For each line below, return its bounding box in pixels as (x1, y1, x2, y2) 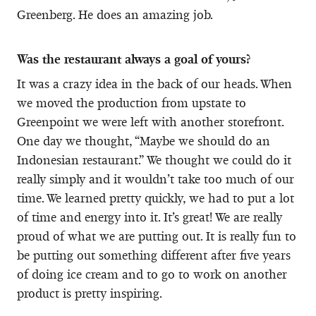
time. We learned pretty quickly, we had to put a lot (17, 190, 294, 206)
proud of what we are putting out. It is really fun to (17, 228, 296, 244)
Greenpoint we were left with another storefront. (17, 114, 284, 130)
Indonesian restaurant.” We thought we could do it (17, 152, 291, 168)
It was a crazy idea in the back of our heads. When (17, 75, 292, 92)
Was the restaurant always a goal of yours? (17, 51, 250, 67)
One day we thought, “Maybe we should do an (17, 133, 270, 149)
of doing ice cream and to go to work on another (17, 266, 287, 282)
